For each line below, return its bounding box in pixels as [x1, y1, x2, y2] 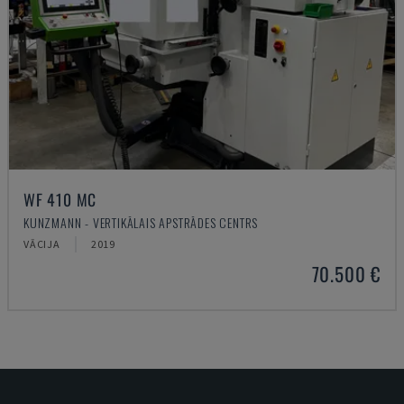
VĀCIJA [23, 237, 60, 251]
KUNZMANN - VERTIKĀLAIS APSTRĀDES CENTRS [23, 213, 259, 232]
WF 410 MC [23, 188, 97, 211]
